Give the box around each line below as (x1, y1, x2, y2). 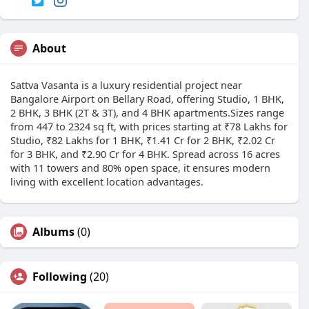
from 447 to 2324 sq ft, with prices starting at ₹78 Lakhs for (10, 119, 288, 134)
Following (32, 269, 87, 285)
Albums (32, 224, 74, 240)
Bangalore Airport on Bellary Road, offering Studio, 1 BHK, (10, 92, 284, 106)
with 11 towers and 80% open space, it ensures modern (10, 161, 270, 175)
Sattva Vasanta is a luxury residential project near (10, 78, 242, 92)
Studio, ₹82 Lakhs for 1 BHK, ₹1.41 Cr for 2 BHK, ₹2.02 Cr (10, 133, 275, 148)
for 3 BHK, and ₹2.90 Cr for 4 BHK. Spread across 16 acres (10, 147, 280, 161)
